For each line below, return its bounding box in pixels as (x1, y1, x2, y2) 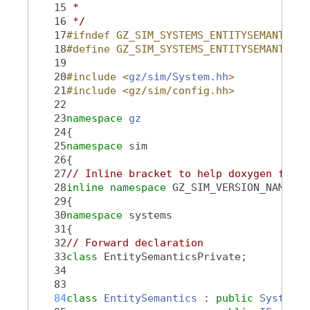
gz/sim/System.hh (129, 71, 228, 82)
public (216, 292, 253, 304)
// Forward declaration (66, 237, 203, 248)
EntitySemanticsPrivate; (104, 250, 247, 262)
